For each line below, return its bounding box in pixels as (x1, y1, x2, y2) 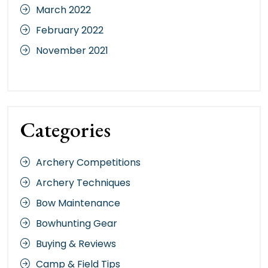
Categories (20, 115, 111, 144)
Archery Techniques (36, 176, 130, 190)
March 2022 (36, 2, 91, 17)
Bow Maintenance (36, 196, 120, 211)
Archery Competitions (36, 156, 141, 170)
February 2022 (36, 23, 103, 37)
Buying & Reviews (36, 237, 116, 251)
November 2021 (36, 43, 108, 57)
